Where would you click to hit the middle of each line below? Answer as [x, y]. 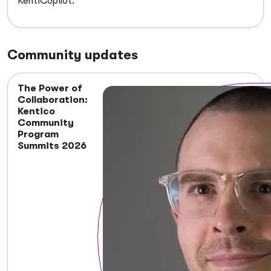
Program [38, 135]
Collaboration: [53, 100]
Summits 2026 [52, 146]
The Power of [50, 89]
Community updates [73, 55]
